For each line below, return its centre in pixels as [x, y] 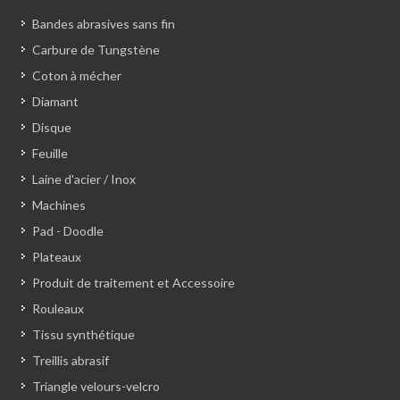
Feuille [50, 154]
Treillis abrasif [71, 361]
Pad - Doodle [68, 231]
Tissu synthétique [83, 335]
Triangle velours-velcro [96, 387]
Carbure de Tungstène [96, 50]
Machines [59, 205]
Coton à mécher [77, 76]
